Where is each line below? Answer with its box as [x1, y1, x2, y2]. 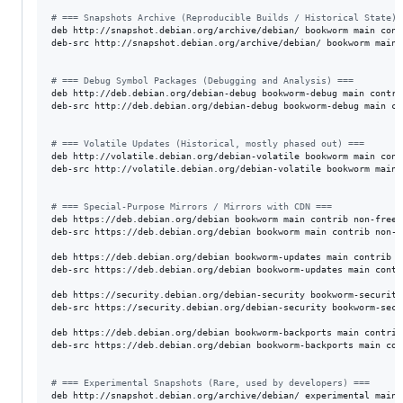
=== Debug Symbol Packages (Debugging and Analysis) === [57, 76, 354, 85]
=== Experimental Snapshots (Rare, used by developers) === [57, 378, 370, 388]
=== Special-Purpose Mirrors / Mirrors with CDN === [57, 201, 332, 211]
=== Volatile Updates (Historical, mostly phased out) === [57, 139, 364, 148]
